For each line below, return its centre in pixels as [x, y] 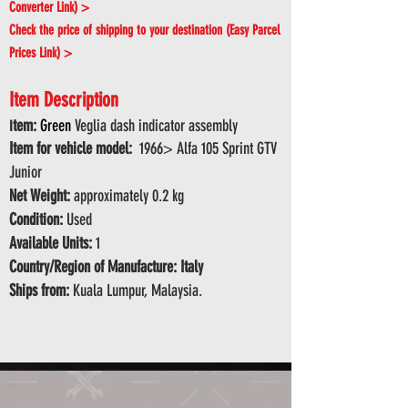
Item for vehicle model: [72, 148]
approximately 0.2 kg [127, 196]
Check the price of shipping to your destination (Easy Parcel [144, 30]
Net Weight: [40, 196]
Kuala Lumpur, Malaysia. [136, 291]
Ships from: [39, 291]
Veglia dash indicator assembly [154, 126]
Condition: [36, 219]
